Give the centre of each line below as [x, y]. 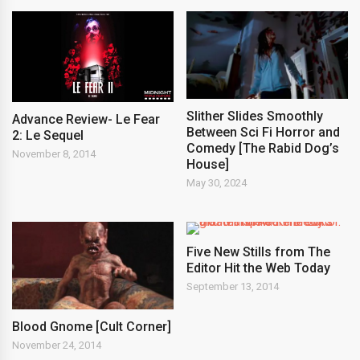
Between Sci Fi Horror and [264, 132]
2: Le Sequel [48, 136]
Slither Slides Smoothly [255, 116]
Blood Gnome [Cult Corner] [92, 326]
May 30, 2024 [217, 182]
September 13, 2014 [233, 286]
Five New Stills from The [259, 252]
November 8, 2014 [54, 154]
